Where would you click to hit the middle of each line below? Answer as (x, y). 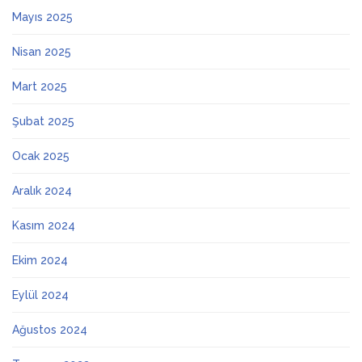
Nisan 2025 (42, 51)
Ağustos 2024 (50, 329)
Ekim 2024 (40, 260)
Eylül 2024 (40, 295)
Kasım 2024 (44, 225)
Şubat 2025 (43, 121)
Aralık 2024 (42, 190)
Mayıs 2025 (42, 17)
